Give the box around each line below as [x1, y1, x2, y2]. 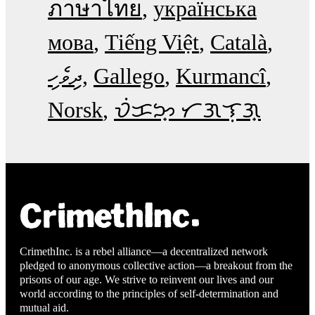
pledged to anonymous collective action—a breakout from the [20, 259, 292, 272]
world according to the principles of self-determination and [20, 288, 278, 300]
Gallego [94, 63, 165, 89]
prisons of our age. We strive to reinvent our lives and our [20, 274, 274, 286]
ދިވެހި [48, 63, 82, 89]
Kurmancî [176, 63, 266, 89]
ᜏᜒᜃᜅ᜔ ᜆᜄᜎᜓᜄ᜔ [114, 96, 261, 122]
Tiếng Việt [105, 29, 199, 55]
